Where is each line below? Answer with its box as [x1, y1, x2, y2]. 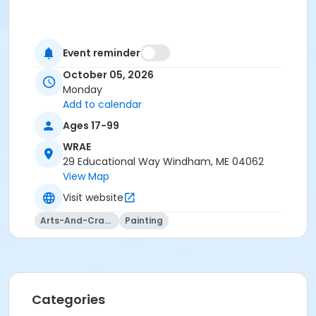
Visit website [63, 190, 123, 205]
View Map [63, 169, 109, 184]
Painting [125, 214, 163, 227]
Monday [63, 83, 102, 97]
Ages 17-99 [63, 118, 119, 133]
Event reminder [63, 45, 140, 60]
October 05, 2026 [63, 68, 154, 83]
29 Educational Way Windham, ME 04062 [63, 154, 264, 169]
